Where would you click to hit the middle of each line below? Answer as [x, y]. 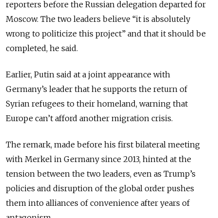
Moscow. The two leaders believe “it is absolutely [98, 19]
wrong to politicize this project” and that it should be [106, 33]
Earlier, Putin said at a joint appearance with [88, 74]
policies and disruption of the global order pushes [100, 188]
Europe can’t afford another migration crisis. [89, 118]
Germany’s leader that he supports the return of [97, 89]
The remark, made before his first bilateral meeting [103, 144]
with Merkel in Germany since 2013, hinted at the [99, 159]
